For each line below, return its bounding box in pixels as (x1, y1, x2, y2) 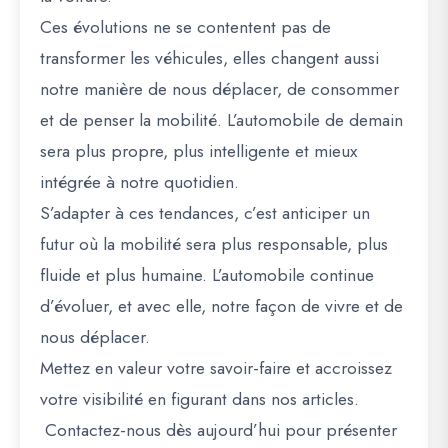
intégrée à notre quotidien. (40, 169, 239, 195)
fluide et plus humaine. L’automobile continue (40, 262, 374, 288)
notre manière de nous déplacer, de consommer (40, 76, 399, 102)
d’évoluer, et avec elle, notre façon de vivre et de (40, 293, 403, 319)
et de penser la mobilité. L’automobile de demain (40, 107, 403, 133)
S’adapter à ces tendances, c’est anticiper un (40, 200, 370, 226)
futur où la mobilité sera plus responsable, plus (40, 231, 388, 257)
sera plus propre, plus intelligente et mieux (40, 138, 357, 164)
